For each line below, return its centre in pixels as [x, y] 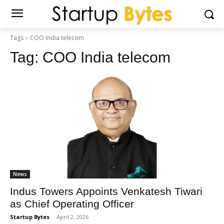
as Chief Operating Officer [72, 204]
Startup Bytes [30, 217]
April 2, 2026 [72, 217]
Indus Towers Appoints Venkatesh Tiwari [106, 191]
